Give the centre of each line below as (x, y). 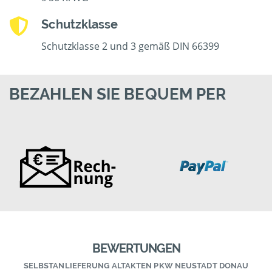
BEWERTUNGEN (136, 249)
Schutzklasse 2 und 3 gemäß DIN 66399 (131, 46)
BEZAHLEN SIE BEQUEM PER (118, 94)
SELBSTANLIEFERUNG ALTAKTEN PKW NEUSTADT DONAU (136, 266)
